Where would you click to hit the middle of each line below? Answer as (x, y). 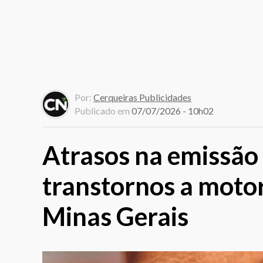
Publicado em (103, 111)
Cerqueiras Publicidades (142, 97)
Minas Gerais (115, 216)
